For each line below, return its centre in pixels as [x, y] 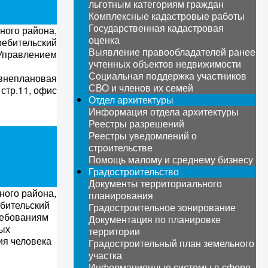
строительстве [120, 147]
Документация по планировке [154, 219]
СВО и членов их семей [141, 88]
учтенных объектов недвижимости [165, 64]
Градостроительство [133, 171]
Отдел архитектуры [131, 100]
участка [105, 255]
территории [114, 231]
